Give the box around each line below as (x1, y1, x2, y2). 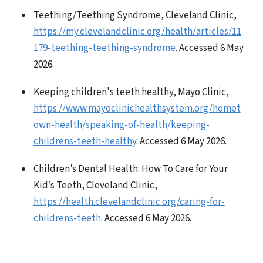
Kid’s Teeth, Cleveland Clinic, (33, 178, 157, 193)
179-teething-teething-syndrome (33, 41, 176, 56)
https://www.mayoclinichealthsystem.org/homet (33, 101, 241, 116)
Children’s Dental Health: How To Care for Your (33, 161, 228, 176)
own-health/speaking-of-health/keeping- (33, 117, 210, 132)
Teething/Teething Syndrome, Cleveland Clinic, (33, 8, 237, 23)
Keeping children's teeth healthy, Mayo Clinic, (33, 85, 229, 99)
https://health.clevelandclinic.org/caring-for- (33, 194, 225, 209)
